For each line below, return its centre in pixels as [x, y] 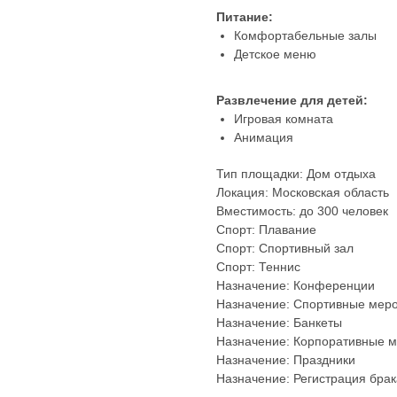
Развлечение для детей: [292, 101]
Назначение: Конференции [296, 286]
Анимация [265, 138]
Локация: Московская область [303, 193]
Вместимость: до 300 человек [302, 211]
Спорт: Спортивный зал [285, 249]
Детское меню [275, 54]
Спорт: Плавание [266, 230]
